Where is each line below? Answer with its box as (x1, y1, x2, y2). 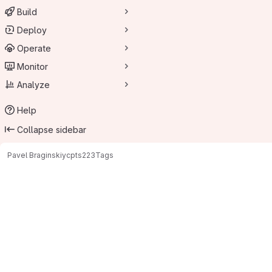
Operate (17, 42, 51, 53)
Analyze (17, 79, 50, 90)
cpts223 (66, 150, 95, 160)
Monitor (17, 61, 48, 72)
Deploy (17, 24, 47, 35)
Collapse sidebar (17, 124, 86, 135)
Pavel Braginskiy (7, 150, 66, 160)
